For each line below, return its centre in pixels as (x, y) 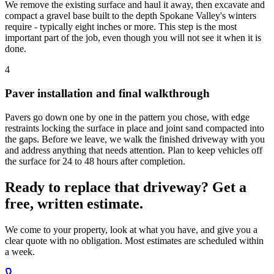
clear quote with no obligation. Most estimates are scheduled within (134, 240)
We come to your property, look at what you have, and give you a (131, 229)
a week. (20, 251)
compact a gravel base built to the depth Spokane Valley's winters (131, 16)
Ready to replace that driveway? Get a (126, 187)
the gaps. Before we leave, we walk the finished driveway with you (135, 139)
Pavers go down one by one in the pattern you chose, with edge (127, 117)
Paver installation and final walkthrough (107, 94)
